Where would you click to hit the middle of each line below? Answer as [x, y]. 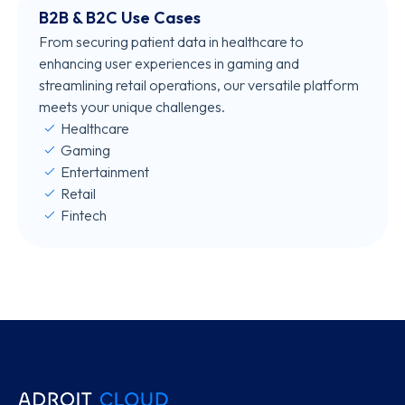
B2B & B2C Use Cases [120, 18]
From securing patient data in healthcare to [172, 42]
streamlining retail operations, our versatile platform [199, 85]
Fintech [84, 215]
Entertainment [105, 172]
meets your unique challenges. [132, 107]
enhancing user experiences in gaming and [170, 63]
